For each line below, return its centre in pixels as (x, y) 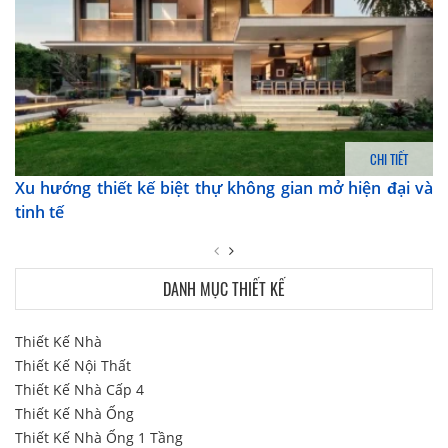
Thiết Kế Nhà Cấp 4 (79, 389)
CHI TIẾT (389, 158)
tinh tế (39, 211)
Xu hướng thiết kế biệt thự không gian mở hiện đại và (224, 187)
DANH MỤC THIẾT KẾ (224, 288)
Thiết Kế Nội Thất (73, 365)
